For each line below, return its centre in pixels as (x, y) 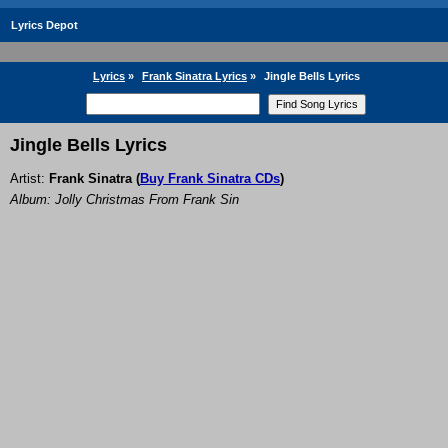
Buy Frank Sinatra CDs (210, 179)
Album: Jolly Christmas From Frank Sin (124, 200)
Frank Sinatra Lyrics (194, 76)
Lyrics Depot (44, 25)
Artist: (29, 179)
